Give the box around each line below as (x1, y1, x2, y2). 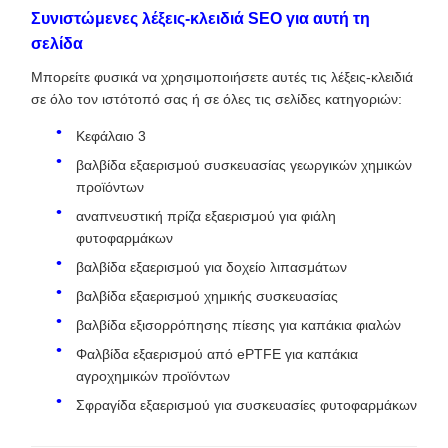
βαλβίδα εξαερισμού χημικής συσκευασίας (76, 288, 338, 304)
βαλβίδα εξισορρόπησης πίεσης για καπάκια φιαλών (76, 317, 401, 333)
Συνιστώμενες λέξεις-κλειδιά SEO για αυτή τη (31, 10, 370, 27)
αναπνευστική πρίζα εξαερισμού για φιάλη (76, 208, 336, 224)
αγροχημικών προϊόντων (76, 368, 230, 384)
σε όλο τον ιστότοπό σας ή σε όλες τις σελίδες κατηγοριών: (31, 91, 402, 107)
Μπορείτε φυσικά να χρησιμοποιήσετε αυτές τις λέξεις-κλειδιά (31, 69, 413, 85)
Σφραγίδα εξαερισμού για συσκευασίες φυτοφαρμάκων (76, 397, 417, 413)
